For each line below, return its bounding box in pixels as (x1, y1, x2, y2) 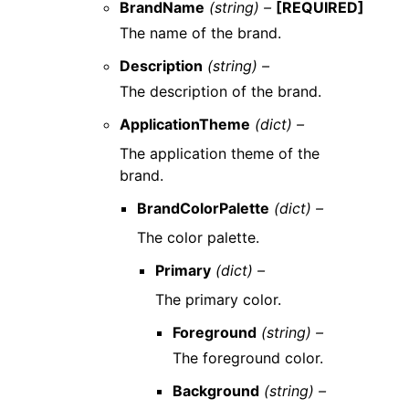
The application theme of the (120, 144, 320, 163)
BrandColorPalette (137, 199, 270, 217)
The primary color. (154, 290, 281, 309)
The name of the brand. (120, 24, 282, 42)
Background (172, 382, 259, 400)
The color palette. (137, 228, 260, 246)
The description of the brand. (120, 82, 322, 100)
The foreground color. (172, 349, 323, 367)
